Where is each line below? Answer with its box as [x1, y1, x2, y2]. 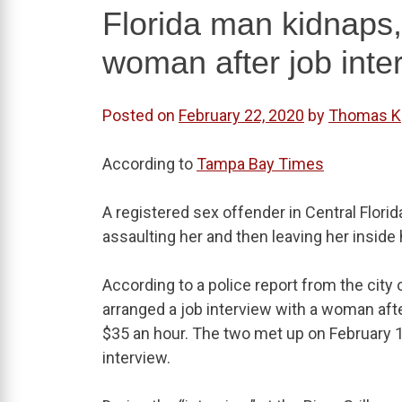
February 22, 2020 [179, 106, 304, 126]
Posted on [102, 106, 179, 126]
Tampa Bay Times [197, 154, 324, 174]
